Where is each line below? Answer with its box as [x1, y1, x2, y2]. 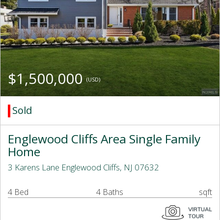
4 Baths [96, 187, 123, 198]
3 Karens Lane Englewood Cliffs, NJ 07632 [8, 162, 159, 173]
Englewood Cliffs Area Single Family [8, 131, 200, 147]
